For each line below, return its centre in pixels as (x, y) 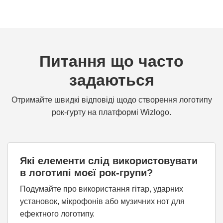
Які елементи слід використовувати (109, 161)
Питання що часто (111, 61)
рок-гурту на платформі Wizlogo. (111, 112)
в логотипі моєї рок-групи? (86, 173)
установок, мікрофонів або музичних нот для (102, 201)
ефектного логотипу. (57, 214)
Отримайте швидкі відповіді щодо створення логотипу (111, 100)
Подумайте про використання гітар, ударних (102, 189)
